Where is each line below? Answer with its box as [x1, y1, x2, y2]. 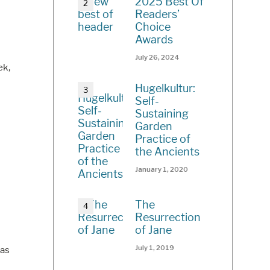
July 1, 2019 [135, 243, 175, 253]
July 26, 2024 [135, 53, 180, 62]
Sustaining [135, 107, 189, 121]
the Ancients [135, 145, 200, 159]
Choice [135, 20, 171, 34]
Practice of [135, 133, 191, 146]
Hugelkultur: [135, 82, 196, 95]
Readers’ [135, 8, 180, 21]
